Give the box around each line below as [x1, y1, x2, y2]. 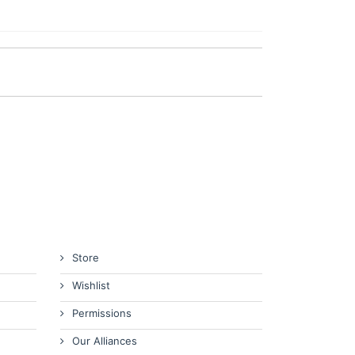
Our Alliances [72, 334, 137, 347]
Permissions [72, 307, 132, 319]
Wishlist [72, 279, 110, 292]
